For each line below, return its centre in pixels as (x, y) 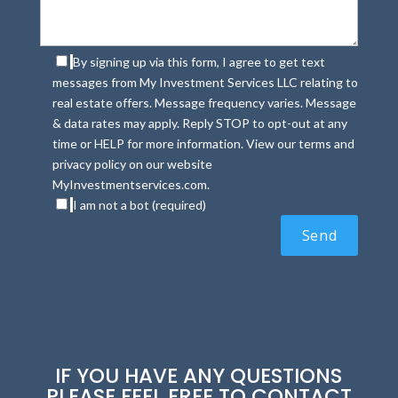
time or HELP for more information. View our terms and (203, 143)
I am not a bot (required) (139, 205)
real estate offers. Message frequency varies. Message (204, 103)
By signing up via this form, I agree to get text (199, 62)
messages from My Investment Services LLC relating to (205, 82)
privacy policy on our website (132, 164)
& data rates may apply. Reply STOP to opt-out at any (199, 123)
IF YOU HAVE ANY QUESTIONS (199, 376)
